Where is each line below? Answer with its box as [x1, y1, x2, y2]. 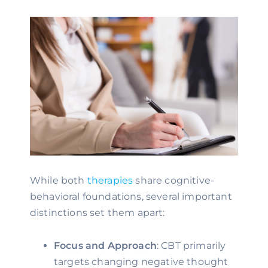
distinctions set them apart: [30, 207, 165, 218]
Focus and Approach [54, 240, 157, 251]
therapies [87, 175, 133, 186]
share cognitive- [133, 175, 215, 186]
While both [30, 175, 85, 186]
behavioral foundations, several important [30, 191, 232, 202]
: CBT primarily [156, 240, 226, 251]
